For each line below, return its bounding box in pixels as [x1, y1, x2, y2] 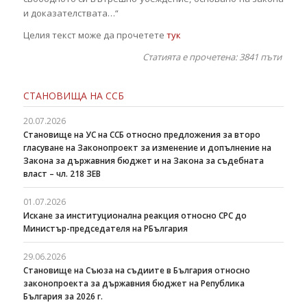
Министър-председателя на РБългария [23, 222, 188, 234]
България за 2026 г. [23, 290, 103, 302]
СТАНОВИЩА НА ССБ [23, 88, 124, 102]
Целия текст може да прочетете [23, 28, 167, 41]
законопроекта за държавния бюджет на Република [23, 277, 245, 289]
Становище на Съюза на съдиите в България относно [23, 264, 250, 276]
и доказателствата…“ [23, 6, 119, 19]
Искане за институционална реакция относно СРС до [23, 209, 247, 221]
